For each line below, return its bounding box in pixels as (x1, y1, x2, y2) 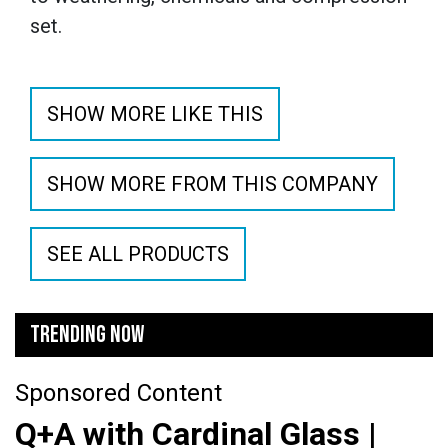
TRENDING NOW (30, 319, 144, 349)
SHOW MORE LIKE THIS (47, 101, 263, 126)
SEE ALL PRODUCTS (47, 241, 229, 266)
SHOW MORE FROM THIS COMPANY (47, 171, 378, 196)
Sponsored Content (15, 378, 222, 407)
